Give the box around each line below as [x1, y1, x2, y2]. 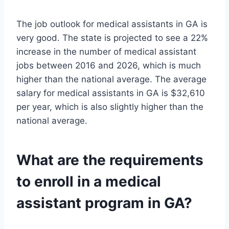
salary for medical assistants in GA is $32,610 [16, 88, 205, 99]
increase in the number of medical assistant [16, 47, 196, 57]
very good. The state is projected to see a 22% [16, 33, 208, 43]
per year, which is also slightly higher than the [16, 102, 203, 112]
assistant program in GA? [16, 194, 192, 212]
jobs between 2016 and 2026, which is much [16, 60, 201, 71]
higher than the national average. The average [16, 74, 207, 85]
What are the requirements [16, 151, 203, 169]
